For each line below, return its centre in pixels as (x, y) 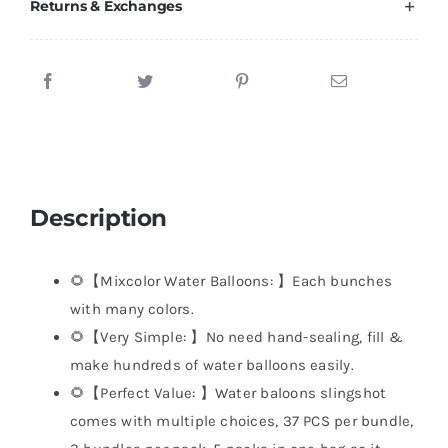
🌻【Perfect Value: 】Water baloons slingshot (228, 393)
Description (98, 218)
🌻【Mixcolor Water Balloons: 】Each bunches (230, 281)
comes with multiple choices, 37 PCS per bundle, (241, 421)
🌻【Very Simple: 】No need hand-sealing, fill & (236, 337)
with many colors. (131, 309)
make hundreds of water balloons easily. (211, 365)
